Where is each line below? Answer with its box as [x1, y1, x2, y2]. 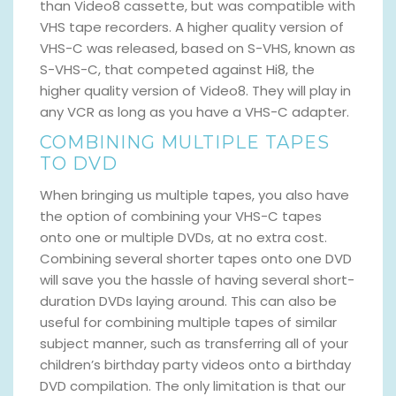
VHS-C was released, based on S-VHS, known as [40, 38, 355, 57]
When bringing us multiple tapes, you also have [40, 185, 349, 204]
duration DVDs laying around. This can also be [40, 291, 337, 310]
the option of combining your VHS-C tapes [40, 206, 322, 225]
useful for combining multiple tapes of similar [40, 312, 337, 331]
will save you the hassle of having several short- [40, 270, 354, 289]
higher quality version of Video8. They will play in [40, 80, 351, 100]
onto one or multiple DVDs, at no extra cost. [40, 227, 327, 247]
